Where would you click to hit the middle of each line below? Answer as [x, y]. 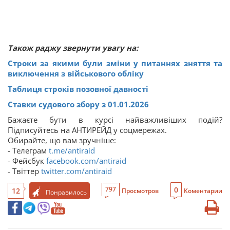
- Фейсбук [27, 160]
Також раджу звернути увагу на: [73, 47]
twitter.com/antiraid [76, 171]
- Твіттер [24, 171]
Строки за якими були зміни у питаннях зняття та [115, 63]
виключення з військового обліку [76, 73]
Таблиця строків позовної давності [78, 89]
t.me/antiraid [72, 150]
